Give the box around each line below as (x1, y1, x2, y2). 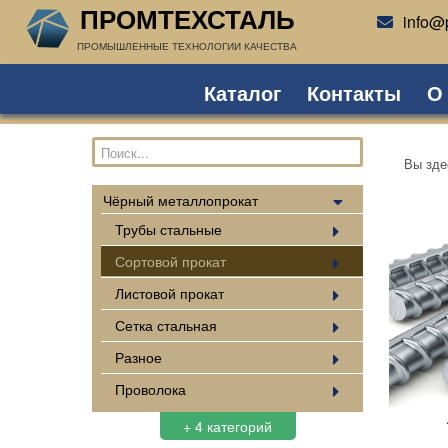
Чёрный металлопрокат (102, 190, 258, 210)
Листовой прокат (114, 282, 224, 303)
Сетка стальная (114, 314, 217, 335)
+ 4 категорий (183, 415, 273, 436)
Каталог (203, 78, 281, 107)
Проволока (114, 378, 186, 399)
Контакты (306, 78, 401, 107)
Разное (114, 346, 162, 367)
